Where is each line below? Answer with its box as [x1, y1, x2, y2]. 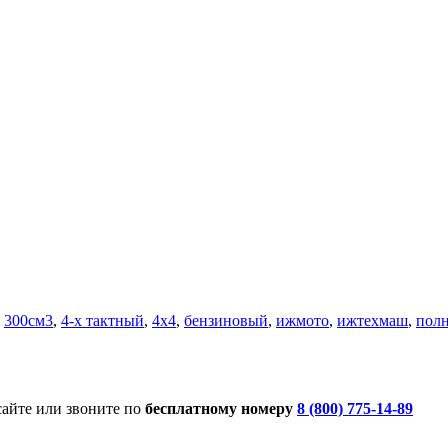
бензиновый [184, 311, 268, 329]
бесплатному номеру [145, 399, 297, 417]
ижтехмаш [337, 311, 408, 329]
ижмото [276, 311, 329, 329]
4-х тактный [61, 311, 144, 329]
